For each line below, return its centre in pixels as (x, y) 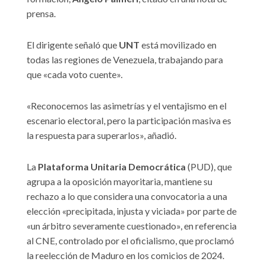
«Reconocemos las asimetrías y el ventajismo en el (127, 106)
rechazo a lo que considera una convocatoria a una (127, 196)
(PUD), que (209, 167)
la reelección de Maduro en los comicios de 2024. (125, 256)
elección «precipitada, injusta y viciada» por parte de (132, 211)
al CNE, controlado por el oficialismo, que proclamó (130, 241)
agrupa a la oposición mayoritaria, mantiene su (119, 182)
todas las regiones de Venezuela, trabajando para (125, 60)
